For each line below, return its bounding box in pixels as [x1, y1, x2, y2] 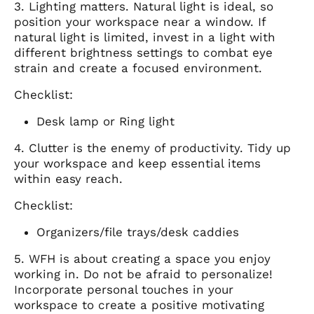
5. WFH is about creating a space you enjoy [14, 252, 271, 266]
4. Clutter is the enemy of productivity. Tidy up [14, 141, 291, 156]
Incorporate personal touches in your [14, 282, 233, 297]
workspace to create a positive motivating [14, 298, 264, 313]
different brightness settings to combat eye [14, 46, 273, 60]
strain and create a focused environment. [14, 61, 262, 76]
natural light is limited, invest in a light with [14, 30, 275, 45]
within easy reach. [14, 172, 127, 186]
